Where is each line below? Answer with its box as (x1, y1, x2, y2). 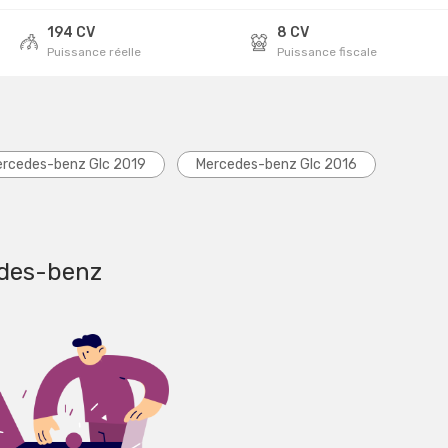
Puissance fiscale (277, 44, 378, 59)
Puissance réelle (46, 44, 141, 59)
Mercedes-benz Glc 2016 (196, 155, 357, 173)
